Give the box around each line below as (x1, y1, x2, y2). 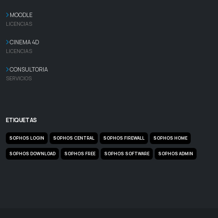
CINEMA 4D (9, 38, 39, 46)
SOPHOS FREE (64, 150, 96, 157)
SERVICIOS (6, 74, 32, 82)
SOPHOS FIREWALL (103, 135, 145, 141)
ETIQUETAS (6, 116, 37, 124)
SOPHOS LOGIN (9, 135, 45, 141)
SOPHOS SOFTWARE (104, 150, 150, 157)
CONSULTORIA (9, 65, 48, 73)
